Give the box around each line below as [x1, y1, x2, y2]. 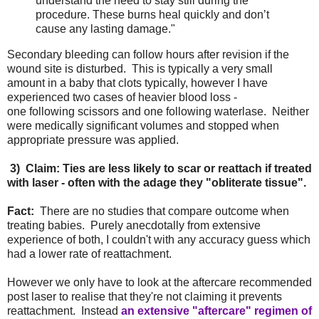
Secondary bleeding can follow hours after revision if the [7, 48, 289, 61]
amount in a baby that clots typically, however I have [7, 77, 268, 90]
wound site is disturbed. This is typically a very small [7, 63, 273, 75]
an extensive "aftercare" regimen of [121, 305, 312, 318]
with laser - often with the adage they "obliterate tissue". [7, 177, 306, 189]
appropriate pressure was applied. [7, 134, 179, 147]
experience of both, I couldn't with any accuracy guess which [7, 234, 310, 246]
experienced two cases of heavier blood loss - [7, 91, 237, 104]
